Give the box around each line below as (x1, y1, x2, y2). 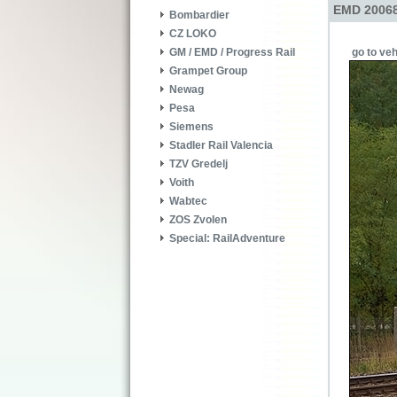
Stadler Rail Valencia (169, 139, 273, 152)
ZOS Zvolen (169, 214, 227, 227)
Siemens (169, 121, 214, 134)
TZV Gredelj (169, 158, 228, 171)
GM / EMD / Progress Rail (169, 46, 295, 59)
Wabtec (169, 195, 207, 208)
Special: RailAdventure (169, 232, 285, 245)
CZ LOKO (169, 27, 216, 41)
